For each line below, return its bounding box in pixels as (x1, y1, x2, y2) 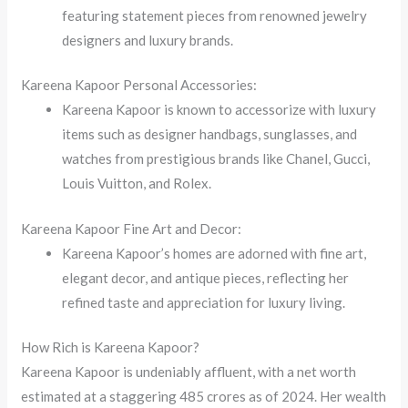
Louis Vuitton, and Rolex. (62, 175, 212, 192)
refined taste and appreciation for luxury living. (62, 293, 346, 311)
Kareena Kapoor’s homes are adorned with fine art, (62, 244, 367, 261)
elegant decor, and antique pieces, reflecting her (62, 269, 350, 286)
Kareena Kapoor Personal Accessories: (21, 76, 258, 94)
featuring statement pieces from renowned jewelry (62, 6, 368, 24)
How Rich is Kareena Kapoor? (21, 339, 200, 356)
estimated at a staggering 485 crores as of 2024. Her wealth (21, 388, 387, 405)
